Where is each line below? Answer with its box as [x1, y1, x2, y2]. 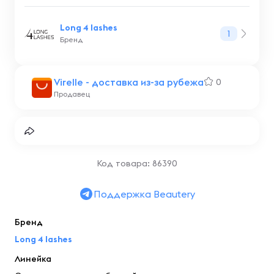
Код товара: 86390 [97, 158, 177, 169]
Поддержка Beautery [94, 188, 195, 200]
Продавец [54, 89, 90, 98]
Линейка [15, 253, 51, 264]
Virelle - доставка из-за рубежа [54, 76, 204, 88]
